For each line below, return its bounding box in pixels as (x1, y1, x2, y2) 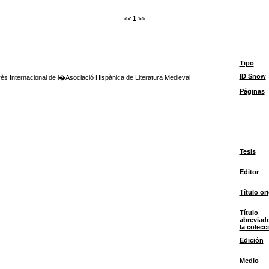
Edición (239, 237, 264, 244)
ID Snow (239, 73, 266, 80)
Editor (239, 168, 259, 175)
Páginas (239, 88, 265, 95)
